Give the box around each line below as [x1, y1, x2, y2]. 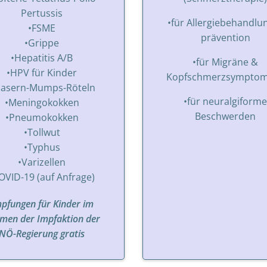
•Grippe [24, 36, 59, 49]
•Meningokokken [4, 95, 79, 109]
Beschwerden [195, 109, 256, 123]
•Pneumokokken [5, 110, 79, 124]
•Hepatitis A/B [11, 51, 73, 64]
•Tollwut [23, 125, 60, 139]
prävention [200, 30, 250, 44]
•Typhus [23, 140, 60, 154]
